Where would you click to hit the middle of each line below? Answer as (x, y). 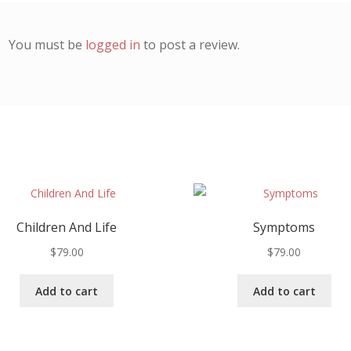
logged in (113, 45)
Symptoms (284, 228)
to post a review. (190, 45)
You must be (47, 45)
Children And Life (67, 228)
